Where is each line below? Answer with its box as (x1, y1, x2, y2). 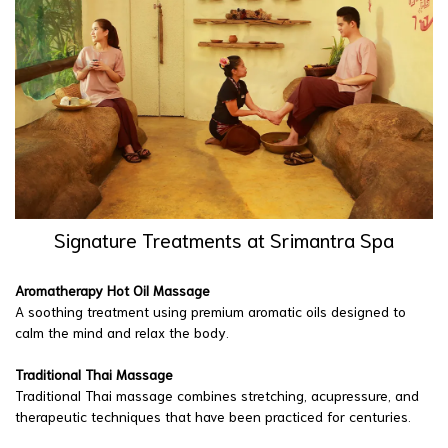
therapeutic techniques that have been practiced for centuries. (15, 406, 411, 425)
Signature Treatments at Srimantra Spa (54, 225, 394, 252)
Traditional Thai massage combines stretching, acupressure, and (15, 385, 419, 404)
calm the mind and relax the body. (15, 322, 229, 341)
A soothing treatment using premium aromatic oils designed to (15, 301, 406, 320)
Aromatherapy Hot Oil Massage (15, 280, 210, 299)
